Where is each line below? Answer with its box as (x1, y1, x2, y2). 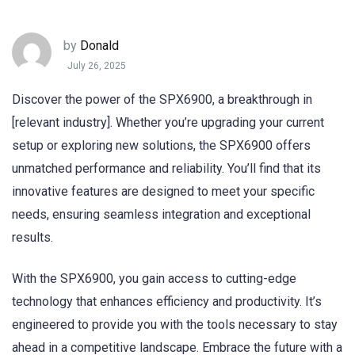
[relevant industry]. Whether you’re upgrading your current (12, 115, 324, 130)
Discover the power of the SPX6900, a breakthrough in (12, 92, 312, 107)
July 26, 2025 (67, 60, 126, 72)
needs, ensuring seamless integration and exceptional (12, 207, 311, 222)
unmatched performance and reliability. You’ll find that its (12, 161, 321, 176)
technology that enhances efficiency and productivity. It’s (12, 294, 322, 310)
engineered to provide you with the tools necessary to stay (12, 317, 338, 333)
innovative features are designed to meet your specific (12, 184, 315, 199)
